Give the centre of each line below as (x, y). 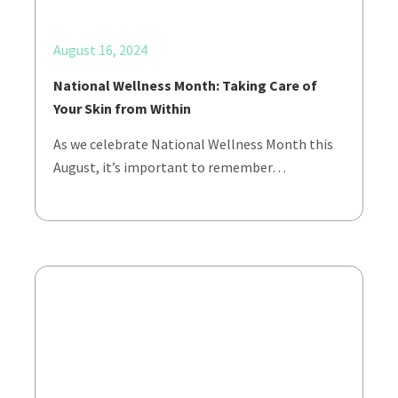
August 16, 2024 (100, 50)
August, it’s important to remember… (170, 167)
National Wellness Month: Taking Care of (185, 85)
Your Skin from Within (122, 108)
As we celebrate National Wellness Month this (193, 144)
